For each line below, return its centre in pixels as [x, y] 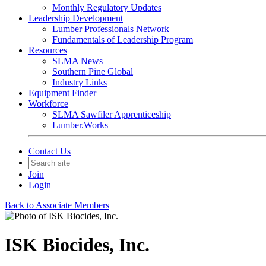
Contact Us [50, 151]
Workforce [48, 104]
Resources [48, 50]
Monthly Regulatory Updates [107, 7]
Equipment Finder [62, 93]
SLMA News [77, 61]
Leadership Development [76, 18]
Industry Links [80, 82]
